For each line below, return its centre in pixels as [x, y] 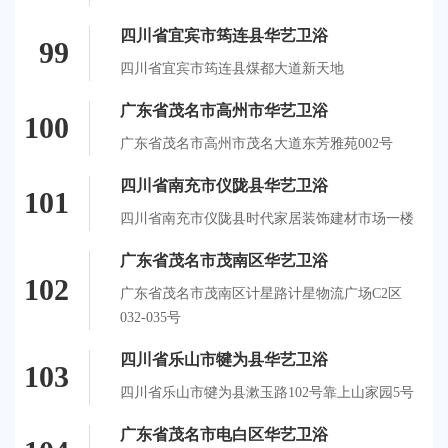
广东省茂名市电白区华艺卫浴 [224, 434]
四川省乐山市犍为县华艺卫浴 [224, 359]
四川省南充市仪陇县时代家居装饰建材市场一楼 [267, 218]
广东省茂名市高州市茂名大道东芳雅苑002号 [256, 143]
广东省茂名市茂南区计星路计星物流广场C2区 [261, 293]
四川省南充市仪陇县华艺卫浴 [224, 185]
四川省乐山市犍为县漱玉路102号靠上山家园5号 [267, 392]
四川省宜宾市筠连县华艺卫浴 [224, 35]
